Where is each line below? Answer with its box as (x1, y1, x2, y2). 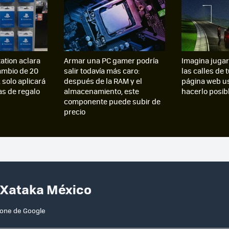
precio (63, 106, 85, 117)
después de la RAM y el (63, 76, 142, 86)
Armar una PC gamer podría (63, 55, 158, 66)
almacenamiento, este (63, 86, 139, 97)
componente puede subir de (63, 96, 161, 107)
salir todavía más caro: (63, 65, 140, 76)
